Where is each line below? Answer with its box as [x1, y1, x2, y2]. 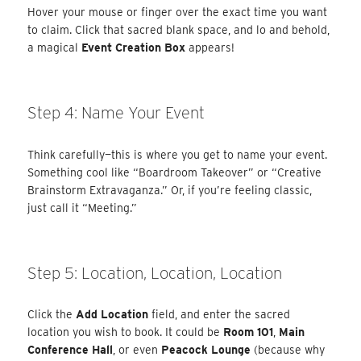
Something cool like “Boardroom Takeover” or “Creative [27, 165, 322, 179]
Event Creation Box [81, 41, 186, 55]
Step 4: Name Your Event [27, 103, 205, 123]
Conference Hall [27, 343, 114, 357]
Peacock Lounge [161, 343, 251, 357]
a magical [27, 41, 82, 55]
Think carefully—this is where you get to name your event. [27, 147, 328, 161]
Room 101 [223, 326, 274, 339]
